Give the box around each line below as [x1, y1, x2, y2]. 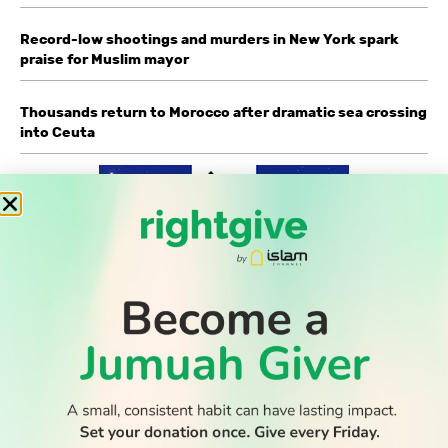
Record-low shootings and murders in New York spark [20, 29, 399, 48]
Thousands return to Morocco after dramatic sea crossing [20, 102, 427, 121]
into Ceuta [20, 122, 95, 141]
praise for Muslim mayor [20, 49, 189, 68]
